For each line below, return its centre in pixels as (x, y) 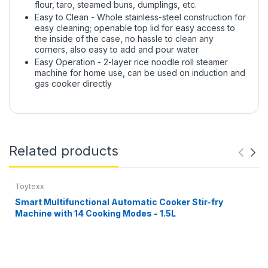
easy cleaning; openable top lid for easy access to (135, 28)
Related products (64, 150)
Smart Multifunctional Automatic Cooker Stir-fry (119, 202)
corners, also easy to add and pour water (117, 49)
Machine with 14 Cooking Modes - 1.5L (95, 213)
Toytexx (30, 186)
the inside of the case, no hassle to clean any (124, 38)
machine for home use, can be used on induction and (140, 72)
